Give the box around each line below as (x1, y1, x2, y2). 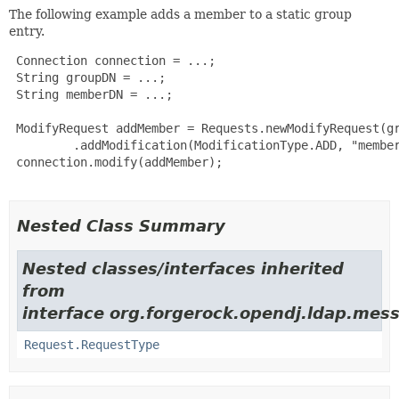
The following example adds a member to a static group (9, 7, 352, 21)
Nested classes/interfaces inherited (22, 259, 344, 278)
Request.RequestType (24, 338, 159, 352)
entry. (9, 24, 45, 38)
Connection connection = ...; (9, 53, 216, 68)
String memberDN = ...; (9, 87, 173, 102)
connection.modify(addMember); (9, 155, 223, 169)
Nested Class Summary (17, 216, 225, 235)
